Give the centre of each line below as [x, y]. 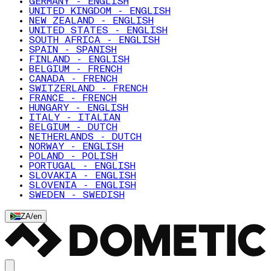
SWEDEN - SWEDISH [77, 195]
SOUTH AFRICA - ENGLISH [94, 41]
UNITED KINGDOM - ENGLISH [100, 11]
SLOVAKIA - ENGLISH [83, 176]
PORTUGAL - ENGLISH [82, 166]
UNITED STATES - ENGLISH [98, 31]
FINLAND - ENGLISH [79, 60]
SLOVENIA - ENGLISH [83, 186]
